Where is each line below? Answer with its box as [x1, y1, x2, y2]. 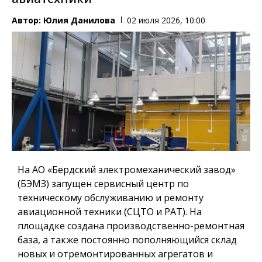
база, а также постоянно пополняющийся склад [18, 233, 237, 247]
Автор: [12, 14, 43, 26]
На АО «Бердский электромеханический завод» [18, 163, 236, 177]
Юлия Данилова [43, 14, 115, 26]
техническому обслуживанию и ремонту [18, 191, 204, 205]
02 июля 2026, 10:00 [127, 14, 205, 26]
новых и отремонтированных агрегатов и [18, 247, 213, 261]
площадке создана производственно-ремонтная [18, 219, 244, 233]
